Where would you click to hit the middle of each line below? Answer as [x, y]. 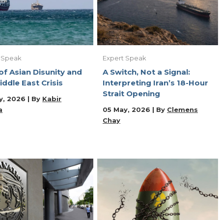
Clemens [182, 109]
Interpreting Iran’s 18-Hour [155, 82]
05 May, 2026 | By [135, 109]
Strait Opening [131, 93]
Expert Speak [124, 58]
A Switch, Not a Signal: [146, 72]
